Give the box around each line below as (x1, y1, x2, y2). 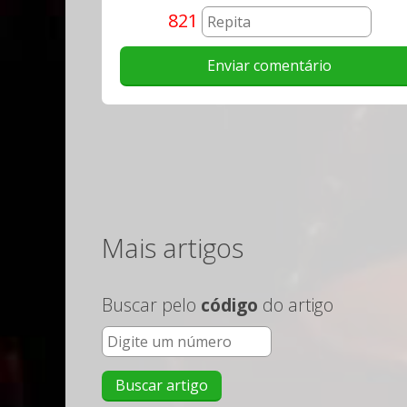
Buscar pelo (102, 293, 201, 317)
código (201, 293, 258, 317)
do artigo (258, 293, 333, 317)
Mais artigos (102, 230, 243, 265)
